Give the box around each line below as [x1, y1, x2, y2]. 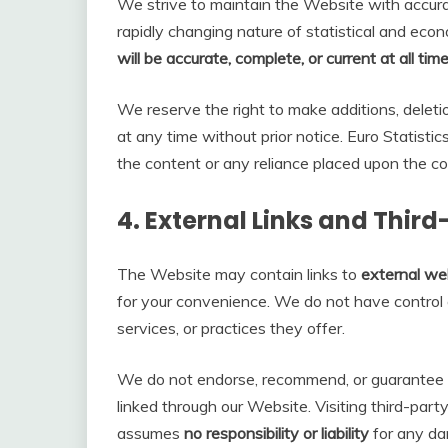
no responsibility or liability [184, 422, 369, 443]
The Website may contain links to [117, 263, 361, 284]
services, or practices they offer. [117, 317, 345, 338]
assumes [117, 422, 184, 443]
